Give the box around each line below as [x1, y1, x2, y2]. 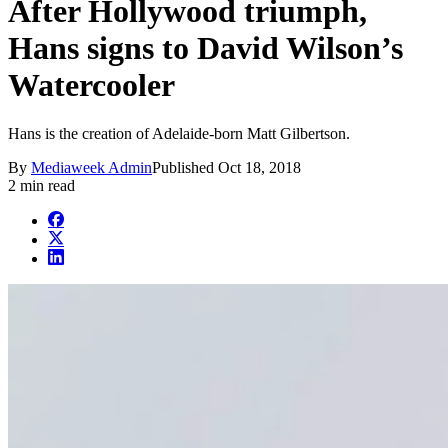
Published [152, 159, 218, 177]
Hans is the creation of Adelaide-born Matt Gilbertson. [8, 125, 350, 143]
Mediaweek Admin [31, 159, 152, 177]
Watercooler [8, 66, 175, 103]
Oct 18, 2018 [218, 159, 301, 177]
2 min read [8, 177, 75, 195]
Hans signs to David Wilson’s [8, 29, 403, 66]
